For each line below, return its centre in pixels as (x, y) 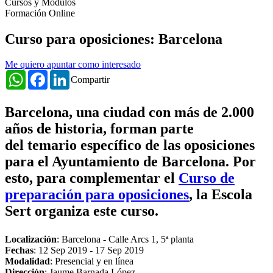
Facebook (66, 75)
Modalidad (27, 261)
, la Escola (221, 195)
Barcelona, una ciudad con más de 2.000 (129, 112)
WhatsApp (46, 75)
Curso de (207, 178)
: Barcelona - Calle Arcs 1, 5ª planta (125, 239)
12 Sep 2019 (63, 250)
